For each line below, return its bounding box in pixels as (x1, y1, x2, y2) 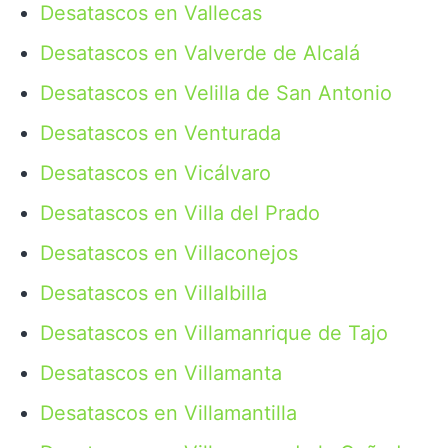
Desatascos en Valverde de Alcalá (40, 41, 360, 65)
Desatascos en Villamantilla (40, 401, 297, 425)
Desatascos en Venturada (40, 121, 281, 145)
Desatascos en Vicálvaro (40, 161, 271, 185)
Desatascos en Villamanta (40, 361, 282, 385)
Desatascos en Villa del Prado (40, 201, 320, 225)
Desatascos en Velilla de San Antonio (40, 81, 392, 105)
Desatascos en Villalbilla (40, 281, 267, 305)
